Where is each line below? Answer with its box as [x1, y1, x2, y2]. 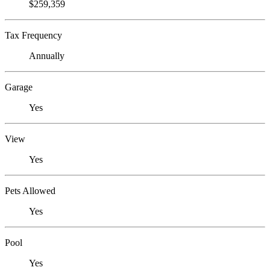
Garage [5, 82, 33, 93]
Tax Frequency [5, 30, 62, 41]
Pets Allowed [5, 186, 55, 196]
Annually [29, 51, 64, 61]
